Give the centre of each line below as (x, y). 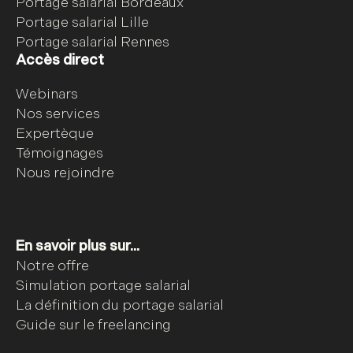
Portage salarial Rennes (93, 42)
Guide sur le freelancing (93, 325)
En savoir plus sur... (78, 246)
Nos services (58, 113)
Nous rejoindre (65, 173)
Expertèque (55, 133)
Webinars (47, 94)
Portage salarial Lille (82, 22)
